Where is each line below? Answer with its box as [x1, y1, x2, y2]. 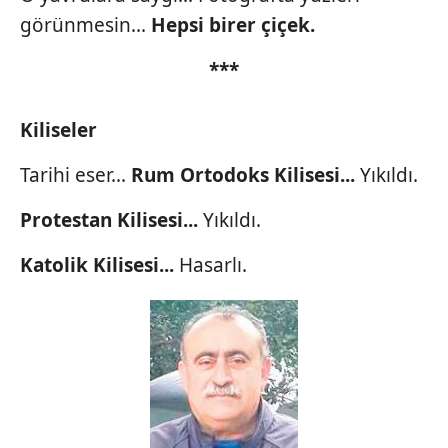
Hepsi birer [151, 11, 256, 38]
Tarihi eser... [20, 161, 131, 188]
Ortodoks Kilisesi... [180, 161, 360, 188]
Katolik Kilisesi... [20, 251, 179, 278]
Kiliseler [20, 116, 97, 143]
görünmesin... [20, 11, 151, 38]
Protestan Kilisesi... [20, 206, 203, 233]
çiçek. [261, 11, 315, 38]
